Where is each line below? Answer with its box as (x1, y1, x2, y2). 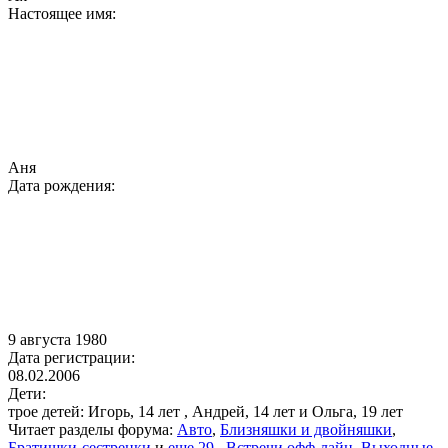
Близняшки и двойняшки (220, 421, 392, 438)
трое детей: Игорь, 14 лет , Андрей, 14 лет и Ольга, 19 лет (8, 403, 403, 420)
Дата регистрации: (8, 349, 135, 366)
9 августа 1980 (8, 331, 107, 348)
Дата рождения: (8, 177, 115, 194)
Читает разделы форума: (8, 421, 173, 438)
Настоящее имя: (8, 5, 116, 22)
